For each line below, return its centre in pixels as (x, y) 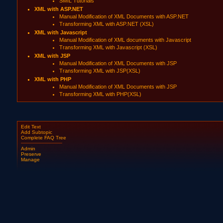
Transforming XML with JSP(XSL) (100, 71)
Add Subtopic (36, 132)
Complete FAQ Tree (43, 138)
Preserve (31, 154)
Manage (30, 159)
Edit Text (31, 127)
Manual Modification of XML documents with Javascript (125, 40)
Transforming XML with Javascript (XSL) (108, 47)
